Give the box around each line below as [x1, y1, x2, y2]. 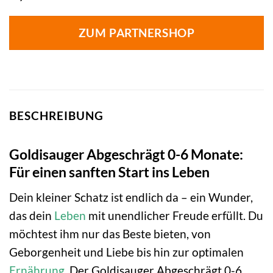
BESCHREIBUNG [9, 108, 104, 122]
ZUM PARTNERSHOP [78, 26, 195, 40]
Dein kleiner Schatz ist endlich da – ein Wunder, [9, 190, 253, 204]
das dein [9, 208, 54, 222]
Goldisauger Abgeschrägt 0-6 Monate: [9, 146, 243, 163]
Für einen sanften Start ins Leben [9, 163, 210, 181]
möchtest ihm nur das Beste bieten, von [9, 226, 211, 241]
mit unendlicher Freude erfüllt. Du [86, 208, 263, 222]
